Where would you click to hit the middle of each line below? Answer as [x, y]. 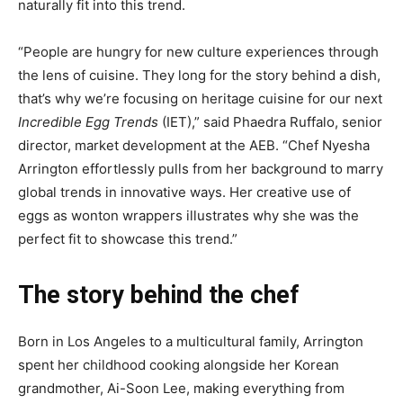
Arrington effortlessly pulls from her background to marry [201, 169]
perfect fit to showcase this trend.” [128, 239]
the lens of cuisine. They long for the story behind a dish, [199, 76]
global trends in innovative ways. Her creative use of [184, 193]
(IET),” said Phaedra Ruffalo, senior [270, 122]
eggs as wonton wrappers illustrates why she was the [188, 216]
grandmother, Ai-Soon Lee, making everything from [181, 389]
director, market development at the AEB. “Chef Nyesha [194, 146]
